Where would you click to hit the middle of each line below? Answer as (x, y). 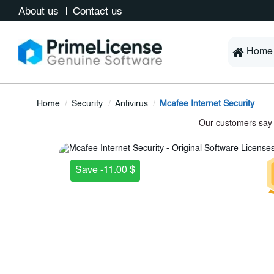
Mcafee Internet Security (207, 104)
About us (40, 12)
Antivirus (131, 104)
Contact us (98, 12)
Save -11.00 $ (105, 171)
